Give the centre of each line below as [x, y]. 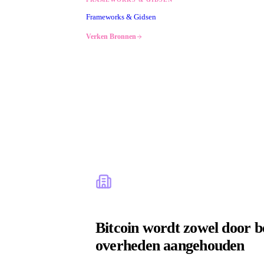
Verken [97, 36]
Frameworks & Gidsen [121, 16]
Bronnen [123, 36]
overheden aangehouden [170, 245]
